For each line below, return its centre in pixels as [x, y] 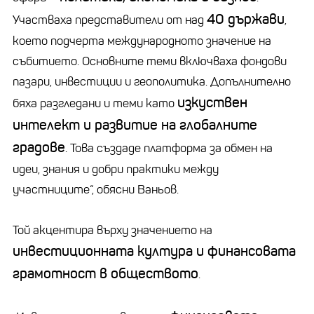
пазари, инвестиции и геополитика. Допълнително [152, 81]
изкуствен [212, 102]
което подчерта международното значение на [142, 41]
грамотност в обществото [105, 273]
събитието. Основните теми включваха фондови [150, 61]
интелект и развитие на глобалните [135, 125]
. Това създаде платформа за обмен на [169, 148]
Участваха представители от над [110, 20]
